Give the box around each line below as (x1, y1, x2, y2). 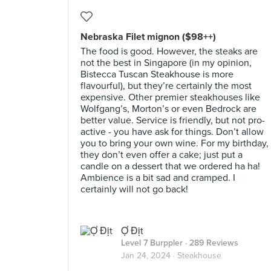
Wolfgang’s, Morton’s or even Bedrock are (80, 103, 256, 115)
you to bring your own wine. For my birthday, (80, 137, 269, 149)
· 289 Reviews (183, 238, 238, 248)
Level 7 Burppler (121, 238, 183, 248)
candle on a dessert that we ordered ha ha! (80, 160, 260, 172)
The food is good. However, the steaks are (80, 45, 258, 57)
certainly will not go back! (80, 183, 188, 195)
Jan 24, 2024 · (121, 250, 177, 261)
